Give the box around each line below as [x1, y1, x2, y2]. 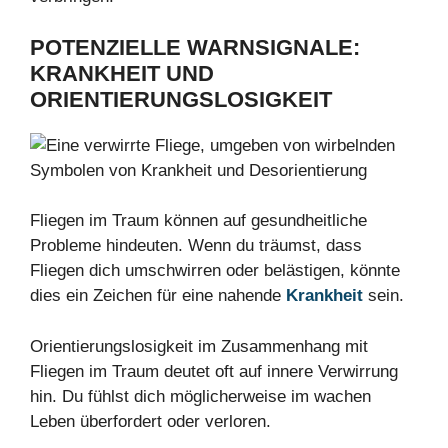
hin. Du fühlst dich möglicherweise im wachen [30, 386, 371, 406]
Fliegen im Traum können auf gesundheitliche [30, 211, 367, 231]
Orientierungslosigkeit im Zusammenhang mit [30, 336, 368, 356]
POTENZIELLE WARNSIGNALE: [30, 34, 360, 60]
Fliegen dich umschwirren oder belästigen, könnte [30, 261, 400, 281]
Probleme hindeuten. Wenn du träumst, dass [30, 236, 362, 256]
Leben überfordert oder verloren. [30, 411, 271, 431]
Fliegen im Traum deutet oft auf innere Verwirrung [30, 361, 398, 381]
